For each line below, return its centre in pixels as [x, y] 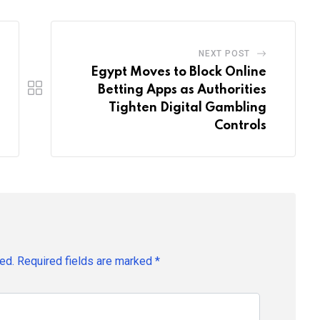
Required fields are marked [86, 261]
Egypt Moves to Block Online [179, 72]
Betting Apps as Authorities [182, 90]
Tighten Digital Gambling [187, 108]
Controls [240, 126]
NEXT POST [224, 54]
